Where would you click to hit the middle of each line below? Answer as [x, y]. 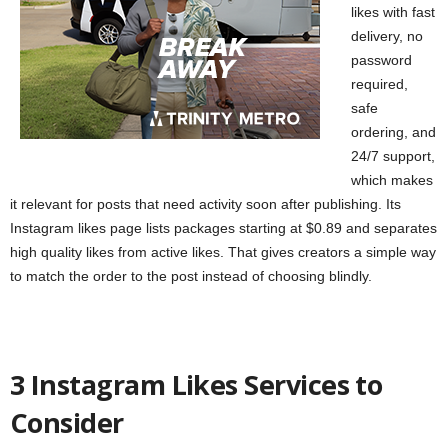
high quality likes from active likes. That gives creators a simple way [223, 252]
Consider [67, 423]
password [381, 60]
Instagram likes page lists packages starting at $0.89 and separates [223, 228]
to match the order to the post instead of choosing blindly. [191, 276]
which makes [392, 180]
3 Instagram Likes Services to [196, 385]
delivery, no [387, 36]
